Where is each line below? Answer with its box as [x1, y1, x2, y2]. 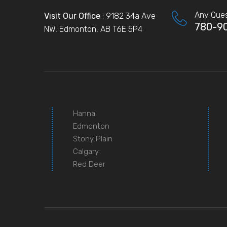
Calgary [73, 146, 99, 156]
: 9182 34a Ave [102, 11, 156, 21]
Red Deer [73, 159, 105, 169]
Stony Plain [73, 134, 112, 143]
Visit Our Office [44, 11, 102, 21]
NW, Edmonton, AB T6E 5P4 [44, 24, 142, 34]
